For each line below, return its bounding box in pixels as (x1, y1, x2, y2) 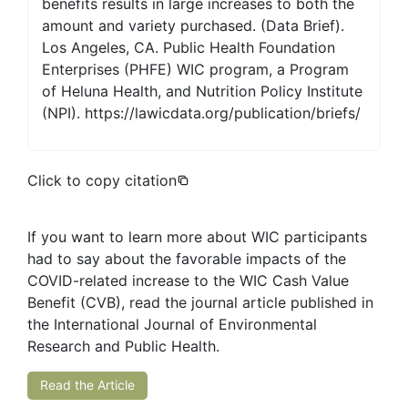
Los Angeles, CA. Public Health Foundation (42, 37, 336, 56)
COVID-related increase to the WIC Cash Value (27, 270, 349, 290)
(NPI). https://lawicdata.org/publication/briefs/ (42, 103, 362, 122)
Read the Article (40, 377, 135, 393)
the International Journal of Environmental (27, 314, 317, 333)
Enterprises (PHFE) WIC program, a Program (42, 59, 350, 78)
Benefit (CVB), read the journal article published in (27, 292, 373, 311)
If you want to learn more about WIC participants (27, 227, 367, 246)
